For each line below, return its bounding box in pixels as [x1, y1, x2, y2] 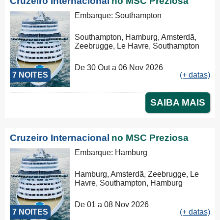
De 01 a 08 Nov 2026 [75, 200, 149, 209]
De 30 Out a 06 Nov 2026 [75, 63, 164, 72]
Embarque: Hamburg [75, 148, 148, 157]
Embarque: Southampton [75, 11, 162, 20]
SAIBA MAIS [150, 97, 205, 108]
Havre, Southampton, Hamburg [75, 179, 183, 188]
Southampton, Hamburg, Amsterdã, [75, 32, 197, 41]
